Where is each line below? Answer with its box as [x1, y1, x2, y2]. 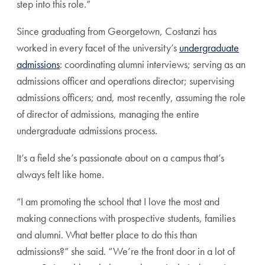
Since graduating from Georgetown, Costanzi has [17, 24, 216, 38]
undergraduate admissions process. [17, 124, 160, 137]
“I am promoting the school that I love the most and [17, 195, 219, 208]
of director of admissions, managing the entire [17, 107, 199, 121]
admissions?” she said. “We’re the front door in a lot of [17, 244, 235, 258]
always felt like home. [17, 167, 104, 181]
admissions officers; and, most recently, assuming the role [17, 91, 245, 104]
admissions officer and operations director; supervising [17, 74, 234, 88]
